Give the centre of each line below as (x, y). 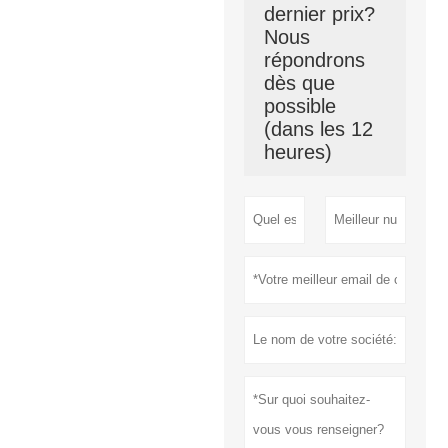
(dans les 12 (318, 128)
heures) (298, 151)
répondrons (314, 59)
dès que (299, 82)
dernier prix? (319, 13)
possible (300, 105)
